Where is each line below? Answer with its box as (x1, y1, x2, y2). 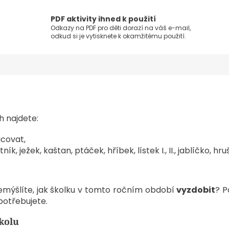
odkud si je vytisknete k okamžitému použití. (51, 32, 187, 41)
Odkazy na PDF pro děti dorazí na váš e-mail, (51, 24, 191, 33)
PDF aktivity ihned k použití (51, 14, 156, 25)
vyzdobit (176, 184, 216, 196)
